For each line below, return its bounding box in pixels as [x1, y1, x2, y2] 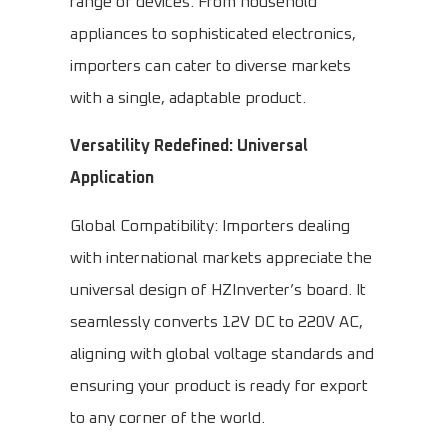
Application [70, 170, 154, 187]
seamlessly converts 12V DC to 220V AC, [70, 314, 363, 331]
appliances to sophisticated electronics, [70, 26, 356, 43]
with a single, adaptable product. [70, 90, 306, 107]
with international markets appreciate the [70, 250, 372, 267]
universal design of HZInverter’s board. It [70, 282, 366, 299]
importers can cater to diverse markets [70, 58, 351, 75]
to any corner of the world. [70, 410, 265, 427]
